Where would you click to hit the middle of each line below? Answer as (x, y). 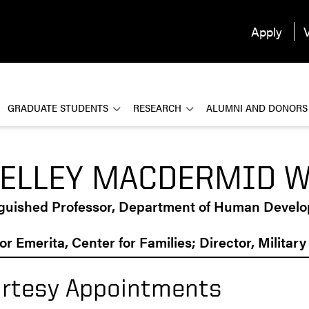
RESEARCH (157, 108)
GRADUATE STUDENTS (58, 108)
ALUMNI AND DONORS (257, 108)
